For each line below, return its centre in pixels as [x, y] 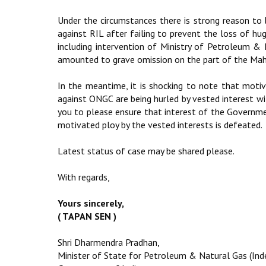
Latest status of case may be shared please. [146, 151]
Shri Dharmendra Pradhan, [109, 242]
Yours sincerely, [91, 203]
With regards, [84, 177]
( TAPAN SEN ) [87, 216]
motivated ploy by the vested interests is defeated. [160, 125]
